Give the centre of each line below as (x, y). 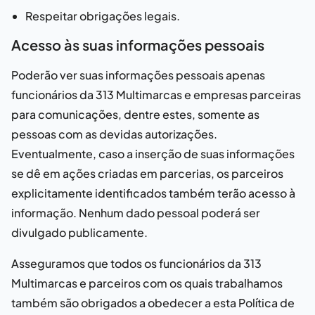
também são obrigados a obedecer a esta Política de (153, 303)
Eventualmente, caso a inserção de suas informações (153, 154)
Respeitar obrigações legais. (103, 16)
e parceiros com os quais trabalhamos (180, 283)
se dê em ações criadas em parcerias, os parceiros (147, 173)
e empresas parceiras (242, 95)
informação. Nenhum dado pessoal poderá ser (136, 213)
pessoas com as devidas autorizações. (114, 134)
